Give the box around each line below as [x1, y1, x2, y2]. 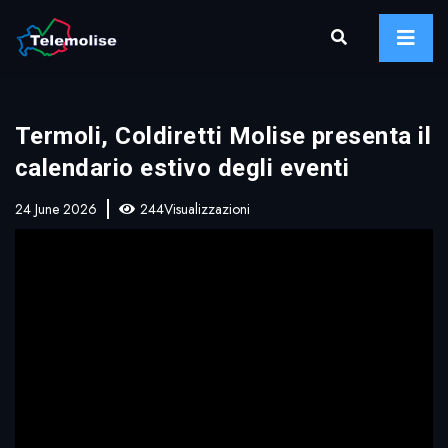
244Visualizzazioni [140, 199, 250, 219]
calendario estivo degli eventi [15, 154, 350, 182]
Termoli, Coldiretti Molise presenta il [15, 122, 432, 150]
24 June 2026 [15, 199, 97, 219]
